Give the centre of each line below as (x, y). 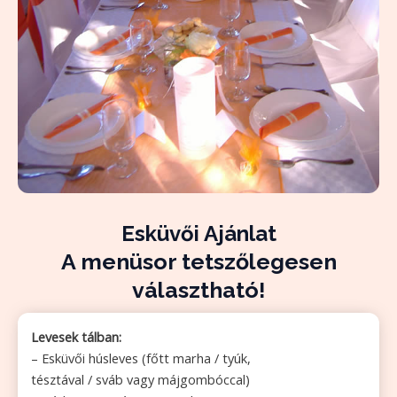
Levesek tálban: (76, 337)
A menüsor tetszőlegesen (198, 262)
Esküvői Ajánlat (198, 234)
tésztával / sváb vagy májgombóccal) (140, 380)
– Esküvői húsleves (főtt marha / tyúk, (141, 358)
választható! (198, 290)
